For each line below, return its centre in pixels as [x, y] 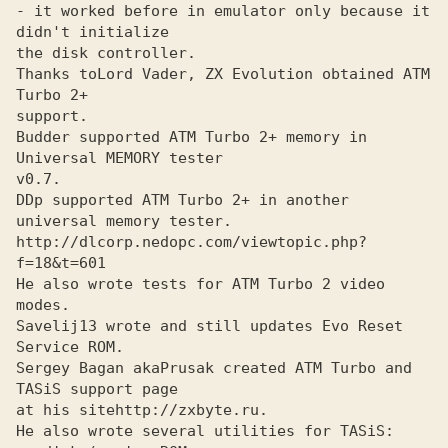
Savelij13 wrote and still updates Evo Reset [209, 326]
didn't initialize [92, 32]
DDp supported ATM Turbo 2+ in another [182, 200]
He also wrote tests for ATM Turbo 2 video [200, 284]
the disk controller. [106, 53]
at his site [65, 410]
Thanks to [56, 74]
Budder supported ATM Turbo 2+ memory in [191, 137]
